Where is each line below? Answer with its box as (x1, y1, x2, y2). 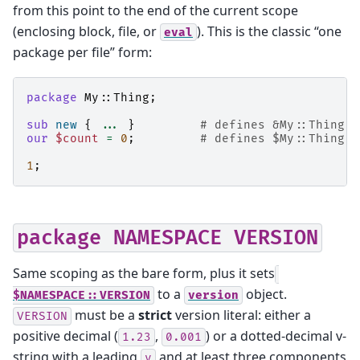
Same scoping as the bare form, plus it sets (13, 264, 275, 282)
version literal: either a (172, 306, 311, 324)
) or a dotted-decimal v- (206, 327, 346, 345)
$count (55, 132, 99, 146)
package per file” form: (13, 43, 152, 61)
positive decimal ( (13, 327, 118, 345)
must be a (72, 306, 138, 324)
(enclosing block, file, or (13, 22, 160, 40)
